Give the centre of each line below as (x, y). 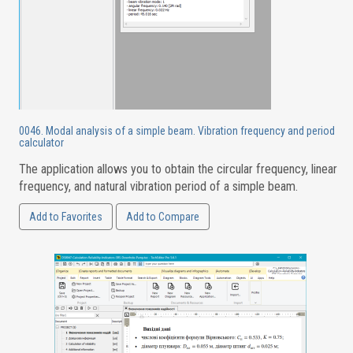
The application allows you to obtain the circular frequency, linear (178, 169)
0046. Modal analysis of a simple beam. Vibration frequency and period (176, 131)
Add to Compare (162, 217)
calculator (41, 143)
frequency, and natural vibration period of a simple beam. (158, 186)
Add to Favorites (65, 217)
